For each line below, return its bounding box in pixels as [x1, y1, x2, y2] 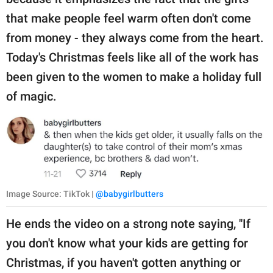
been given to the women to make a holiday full [6, 69, 261, 84]
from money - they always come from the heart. [6, 30, 264, 45]
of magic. [6, 88, 63, 104]
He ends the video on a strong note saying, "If [6, 216, 250, 232]
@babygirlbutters [96, 189, 163, 199]
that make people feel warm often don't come [6, 10, 251, 26]
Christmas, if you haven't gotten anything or [6, 255, 241, 271]
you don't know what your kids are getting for [6, 236, 248, 251]
